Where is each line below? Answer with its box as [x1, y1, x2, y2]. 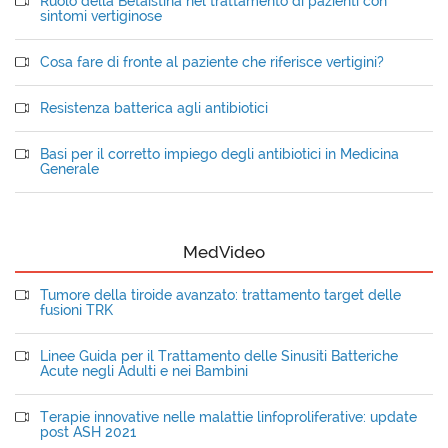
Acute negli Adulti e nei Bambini [40, 363, 248, 379]
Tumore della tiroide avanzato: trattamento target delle [40, 287, 401, 303]
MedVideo [183, 242, 265, 262]
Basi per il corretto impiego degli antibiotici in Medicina [40, 146, 399, 162]
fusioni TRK [40, 302, 113, 318]
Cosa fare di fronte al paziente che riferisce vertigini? [40, 54, 384, 70]
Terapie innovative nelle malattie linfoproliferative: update [40, 409, 417, 425]
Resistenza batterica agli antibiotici [40, 100, 268, 116]
